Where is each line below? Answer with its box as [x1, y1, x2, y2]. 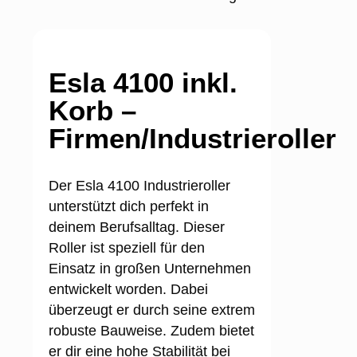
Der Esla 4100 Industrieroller [49, 177, 230, 194]
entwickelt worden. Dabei [49, 280, 208, 297]
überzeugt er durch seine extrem [49, 301, 255, 318]
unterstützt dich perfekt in [49, 198, 209, 214]
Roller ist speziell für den [49, 239, 205, 256]
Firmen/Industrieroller [49, 122, 336, 154]
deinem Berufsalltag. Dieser [49, 218, 225, 235]
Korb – [49, 94, 136, 126]
